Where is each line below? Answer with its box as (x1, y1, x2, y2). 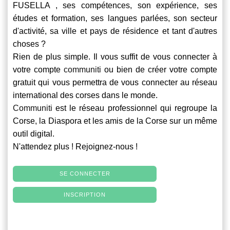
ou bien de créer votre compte (101, 65, 217, 74)
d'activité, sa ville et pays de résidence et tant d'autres (13, 26, 217, 35)
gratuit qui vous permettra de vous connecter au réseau (13, 78, 217, 87)
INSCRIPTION (64, 191, 106, 198)
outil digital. (13, 129, 54, 138)
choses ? (13, 39, 46, 48)
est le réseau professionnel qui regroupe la (52, 103, 217, 112)
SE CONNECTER (59, 170, 110, 177)
